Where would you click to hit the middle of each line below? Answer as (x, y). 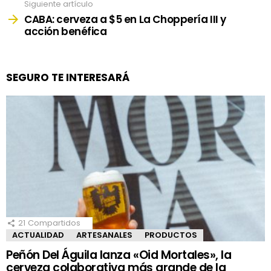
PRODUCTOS (171, 235)
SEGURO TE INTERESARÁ (68, 77)
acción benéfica (66, 31)
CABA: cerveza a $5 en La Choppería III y (126, 19)
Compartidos (54, 223)
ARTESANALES (104, 235)
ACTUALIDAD (38, 235)
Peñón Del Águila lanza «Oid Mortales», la (119, 255)
